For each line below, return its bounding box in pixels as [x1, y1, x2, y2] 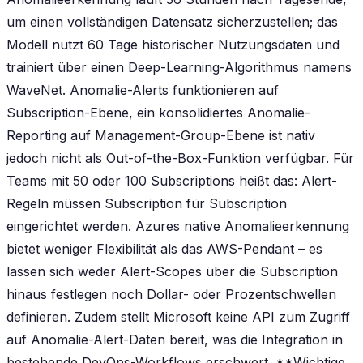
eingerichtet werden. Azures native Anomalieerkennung [6, 217, 349, 234]
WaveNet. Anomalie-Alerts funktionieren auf [6, 81, 279, 98]
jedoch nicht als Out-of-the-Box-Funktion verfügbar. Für [6, 149, 354, 166]
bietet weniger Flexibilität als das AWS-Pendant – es [6, 240, 322, 257]
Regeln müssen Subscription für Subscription [6, 194, 287, 211]
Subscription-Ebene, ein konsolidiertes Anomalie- [6, 104, 310, 121]
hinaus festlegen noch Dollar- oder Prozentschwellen [6, 285, 336, 302]
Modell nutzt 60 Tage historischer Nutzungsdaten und [6, 36, 340, 53]
